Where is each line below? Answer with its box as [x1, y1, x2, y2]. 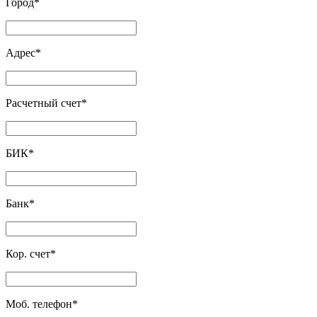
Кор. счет [6, 247, 50, 260]
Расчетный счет [6, 96, 81, 109]
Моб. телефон [6, 297, 72, 310]
